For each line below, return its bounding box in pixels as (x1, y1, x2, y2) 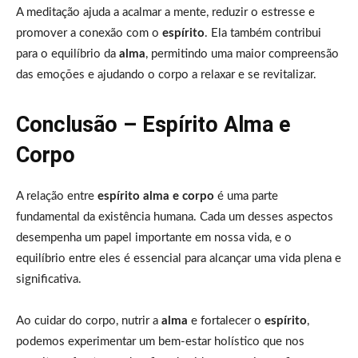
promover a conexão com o (16, 26, 162, 39)
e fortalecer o (188, 314, 265, 327)
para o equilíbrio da (16, 47, 119, 60)
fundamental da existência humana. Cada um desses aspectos (16, 210, 333, 223)
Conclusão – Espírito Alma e (16, 111, 290, 137)
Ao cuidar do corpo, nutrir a (16, 314, 161, 327)
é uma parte (214, 189, 278, 202)
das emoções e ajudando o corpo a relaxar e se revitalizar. (16, 68, 316, 81)
